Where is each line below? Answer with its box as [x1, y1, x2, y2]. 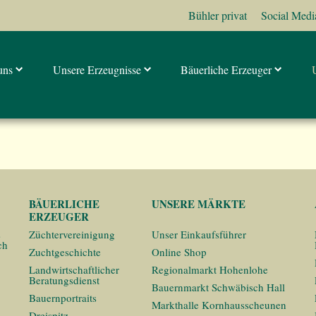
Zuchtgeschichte [29, 245, 101, 259]
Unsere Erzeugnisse [52, 62, 144, 77]
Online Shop [152, 245, 207, 259]
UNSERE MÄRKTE [152, 196, 245, 212]
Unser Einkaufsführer [152, 227, 246, 241]
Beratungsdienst [29, 273, 99, 287]
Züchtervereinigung [29, 227, 115, 241]
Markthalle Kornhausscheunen [152, 298, 286, 312]
